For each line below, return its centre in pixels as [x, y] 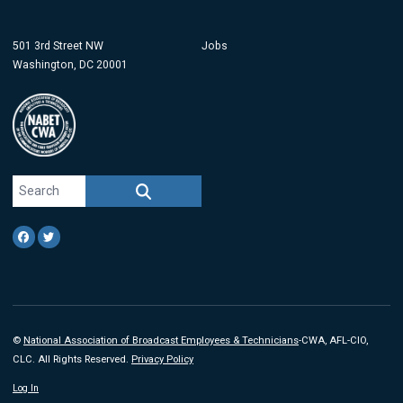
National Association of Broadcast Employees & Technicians [161, 340]
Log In [26, 388]
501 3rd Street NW [58, 46]
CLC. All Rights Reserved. [72, 359]
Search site [44, 184]
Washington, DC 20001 [70, 65]
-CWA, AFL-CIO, [333, 340]
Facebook [58, 236]
